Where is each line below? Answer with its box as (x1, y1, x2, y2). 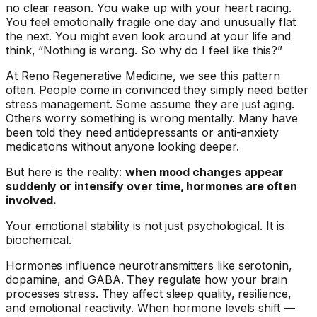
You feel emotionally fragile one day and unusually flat (6, 14, 296, 29)
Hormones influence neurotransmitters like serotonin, (6, 258, 292, 272)
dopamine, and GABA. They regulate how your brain (6, 272, 288, 287)
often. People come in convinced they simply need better (6, 82, 309, 97)
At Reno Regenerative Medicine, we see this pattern (6, 68, 281, 83)
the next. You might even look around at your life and (6, 28, 291, 43)
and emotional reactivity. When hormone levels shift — (6, 300, 295, 315)
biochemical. (6, 232, 72, 247)
